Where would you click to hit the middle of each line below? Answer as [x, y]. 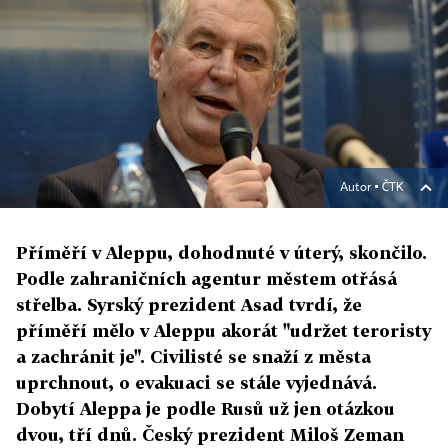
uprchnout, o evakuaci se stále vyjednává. [196, 383]
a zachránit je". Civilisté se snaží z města [193, 357]
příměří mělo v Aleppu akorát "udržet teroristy [223, 331]
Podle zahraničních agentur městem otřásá [206, 279]
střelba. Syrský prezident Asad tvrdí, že [189, 305]
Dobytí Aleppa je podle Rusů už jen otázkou [205, 409]
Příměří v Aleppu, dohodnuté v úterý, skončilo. [221, 253]
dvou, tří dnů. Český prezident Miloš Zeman [210, 435]
